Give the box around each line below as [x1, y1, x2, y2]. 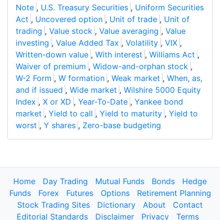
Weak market [111, 73, 160, 83]
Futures [66, 188, 93, 198]
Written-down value [16, 50, 88, 60]
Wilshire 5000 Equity [124, 85, 201, 95]
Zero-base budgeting [82, 120, 161, 131]
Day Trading [43, 176, 88, 187]
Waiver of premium [16, 61, 86, 72]
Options [100, 188, 130, 198]
